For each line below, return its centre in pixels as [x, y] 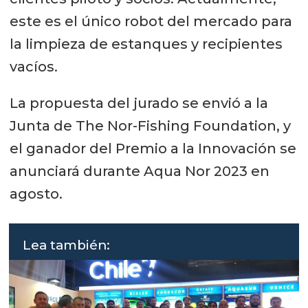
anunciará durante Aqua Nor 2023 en [139, 171]
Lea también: [67, 245]
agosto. [36, 194]
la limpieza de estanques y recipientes [146, 44]
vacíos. [33, 66]
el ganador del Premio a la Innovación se [153, 148]
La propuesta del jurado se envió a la [139, 103]
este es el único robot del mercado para [151, 21]
